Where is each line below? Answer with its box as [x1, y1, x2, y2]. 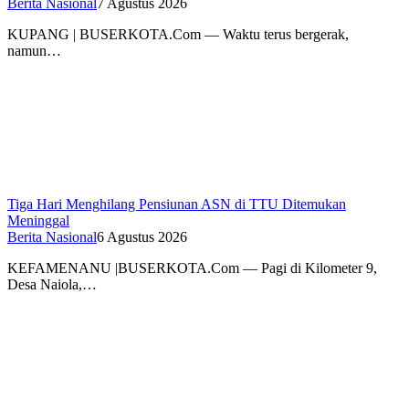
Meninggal [7, 212, 69, 228]
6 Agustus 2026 [97, 228, 187, 245]
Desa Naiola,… [7, 276, 97, 292]
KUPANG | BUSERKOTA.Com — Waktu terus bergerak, [7, 26, 349, 42]
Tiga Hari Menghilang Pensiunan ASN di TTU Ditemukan [7, 195, 346, 212]
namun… [7, 42, 61, 58]
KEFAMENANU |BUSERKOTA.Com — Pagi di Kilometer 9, [7, 259, 377, 276]
